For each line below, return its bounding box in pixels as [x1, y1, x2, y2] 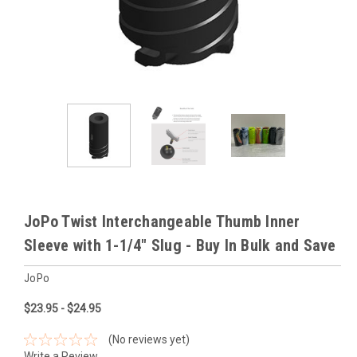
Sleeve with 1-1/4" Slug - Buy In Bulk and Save [24, 235, 336, 255]
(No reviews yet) [108, 332, 190, 346]
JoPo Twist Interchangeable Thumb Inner [24, 211, 300, 231]
